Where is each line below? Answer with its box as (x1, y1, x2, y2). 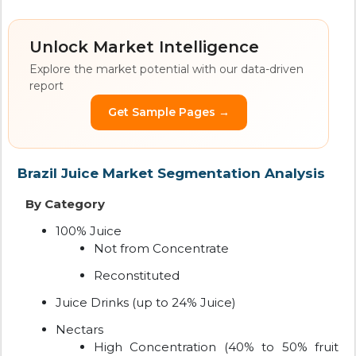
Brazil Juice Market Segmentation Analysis (17, 165, 325, 182)
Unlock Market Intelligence (29, 37, 259, 57)
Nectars (56, 322, 103, 338)
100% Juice (56, 223, 122, 239)
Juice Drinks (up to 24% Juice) (56, 295, 236, 311)
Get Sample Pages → (107, 105, 230, 120)
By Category (25, 196, 105, 212)
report (29, 79, 64, 94)
